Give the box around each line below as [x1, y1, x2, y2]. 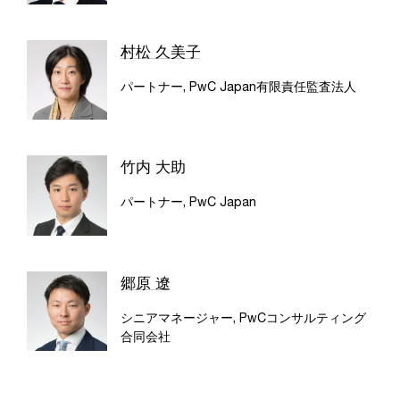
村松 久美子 [120, 42, 201, 61]
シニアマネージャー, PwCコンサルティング [120, 309, 366, 325]
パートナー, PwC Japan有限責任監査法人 [120, 78, 356, 94]
